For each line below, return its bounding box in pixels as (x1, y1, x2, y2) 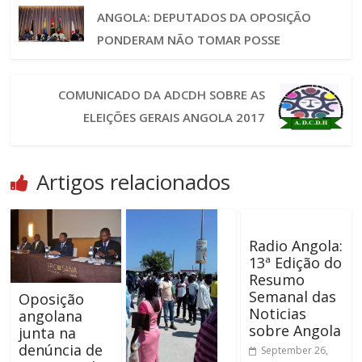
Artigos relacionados (36, 167, 231, 197)
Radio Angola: (248, 236, 343, 256)
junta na (19, 322, 77, 343)
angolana (19, 305, 83, 326)
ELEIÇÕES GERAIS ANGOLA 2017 (83, 108, 266, 125)
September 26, (260, 343, 328, 358)
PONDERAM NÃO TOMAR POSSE (96, 31, 280, 48)
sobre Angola (248, 321, 341, 341)
